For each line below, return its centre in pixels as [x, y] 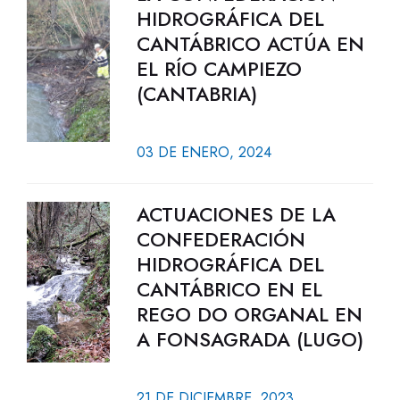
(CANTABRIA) [196, 94]
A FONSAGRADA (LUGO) [250, 339]
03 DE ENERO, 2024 [204, 152]
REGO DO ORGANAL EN [249, 314]
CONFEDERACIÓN [221, 239]
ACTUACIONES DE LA [236, 214]
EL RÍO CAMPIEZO [219, 69]
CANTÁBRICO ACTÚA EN [250, 44]
